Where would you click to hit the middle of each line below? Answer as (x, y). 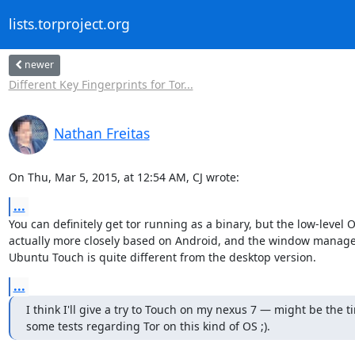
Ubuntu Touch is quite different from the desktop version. (162, 257)
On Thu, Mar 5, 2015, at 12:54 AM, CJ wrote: (124, 177)
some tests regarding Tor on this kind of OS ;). (148, 326)
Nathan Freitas (101, 133)
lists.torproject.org (69, 24)
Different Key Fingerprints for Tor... (101, 84)
